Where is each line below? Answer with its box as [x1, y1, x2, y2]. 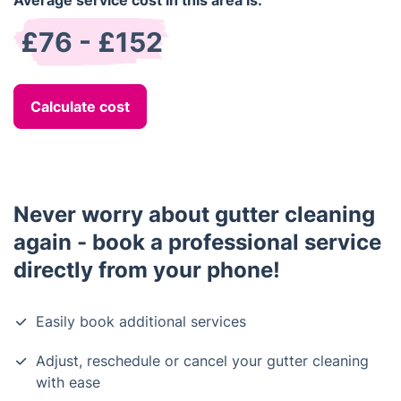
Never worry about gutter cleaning [13, 201, 375, 227]
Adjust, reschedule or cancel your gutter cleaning [36, 352, 369, 370]
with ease [36, 373, 100, 391]
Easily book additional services [36, 312, 246, 330]
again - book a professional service [13, 229, 381, 255]
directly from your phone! [13, 257, 280, 283]
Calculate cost [30, 98, 130, 115]
